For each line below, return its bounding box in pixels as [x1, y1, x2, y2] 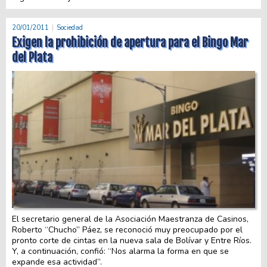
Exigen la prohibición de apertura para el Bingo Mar [12, 35, 248, 50]
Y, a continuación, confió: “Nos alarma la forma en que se [12, 245, 229, 257]
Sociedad [57, 23, 83, 32]
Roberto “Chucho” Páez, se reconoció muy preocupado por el [12, 223, 243, 235]
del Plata [12, 50, 52, 65]
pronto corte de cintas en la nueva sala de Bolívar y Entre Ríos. [12, 234, 252, 246]
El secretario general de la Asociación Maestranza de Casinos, [12, 213, 249, 225]
